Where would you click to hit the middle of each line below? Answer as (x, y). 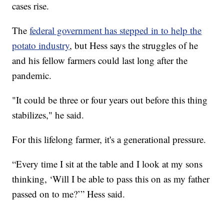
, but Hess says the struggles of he (134, 45)
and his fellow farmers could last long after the (100, 60)
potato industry (41, 45)
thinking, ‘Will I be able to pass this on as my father (111, 179)
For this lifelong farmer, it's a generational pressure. (109, 139)
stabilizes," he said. (48, 115)
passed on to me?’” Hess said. (69, 194)
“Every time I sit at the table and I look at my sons (107, 164)
